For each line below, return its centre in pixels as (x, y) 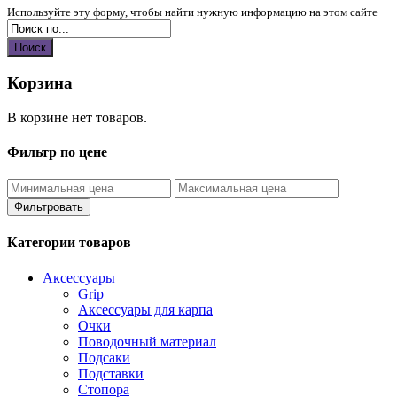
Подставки (111, 373)
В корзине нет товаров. (77, 117)
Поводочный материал (147, 341)
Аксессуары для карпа (145, 309)
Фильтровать (49, 207)
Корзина (40, 82)
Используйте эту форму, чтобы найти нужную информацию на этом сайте (192, 12)
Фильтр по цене (57, 152)
